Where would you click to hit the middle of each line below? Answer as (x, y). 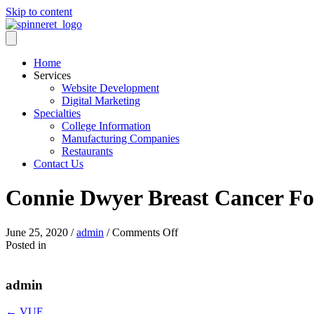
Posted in (26, 245)
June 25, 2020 (37, 232)
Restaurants (87, 151)
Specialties (57, 113)
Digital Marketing (101, 101)
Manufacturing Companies (121, 138)
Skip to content (39, 12)
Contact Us (59, 164)
